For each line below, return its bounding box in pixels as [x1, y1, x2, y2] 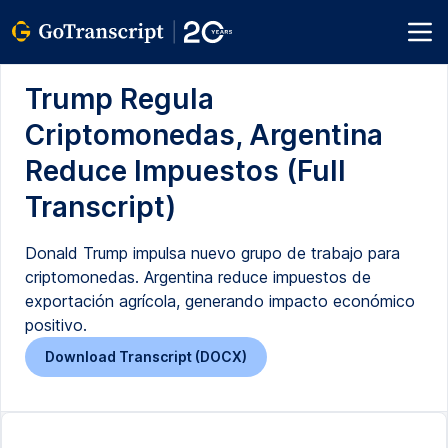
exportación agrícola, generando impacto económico [25, 291, 415, 311]
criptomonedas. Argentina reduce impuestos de [25, 267, 371, 287]
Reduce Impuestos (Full [25, 154, 346, 188]
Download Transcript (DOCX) [45, 348, 247, 365]
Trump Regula [25, 82, 214, 116]
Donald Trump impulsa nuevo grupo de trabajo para [25, 243, 400, 263]
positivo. [25, 315, 87, 335]
